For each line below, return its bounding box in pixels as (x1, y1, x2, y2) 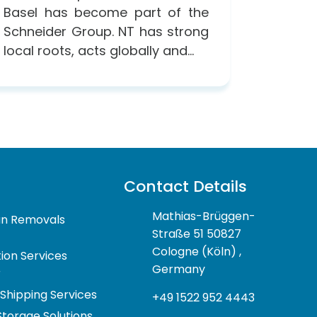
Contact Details (124, 175, 248, 197)
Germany (152, 260, 206, 277)
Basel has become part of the (4, 3, 209, 21)
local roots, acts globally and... (4, 41, 194, 59)
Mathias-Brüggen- (152, 207, 256, 224)
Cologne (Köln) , (152, 243, 242, 260)
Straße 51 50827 (152, 225, 242, 242)
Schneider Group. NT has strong (4, 22, 209, 40)
